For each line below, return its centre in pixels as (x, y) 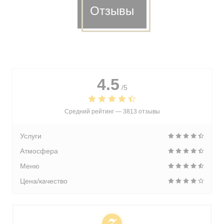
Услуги (31, 136)
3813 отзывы (141, 111)
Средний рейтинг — (93, 111)
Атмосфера (39, 151)
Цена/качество (44, 181)
